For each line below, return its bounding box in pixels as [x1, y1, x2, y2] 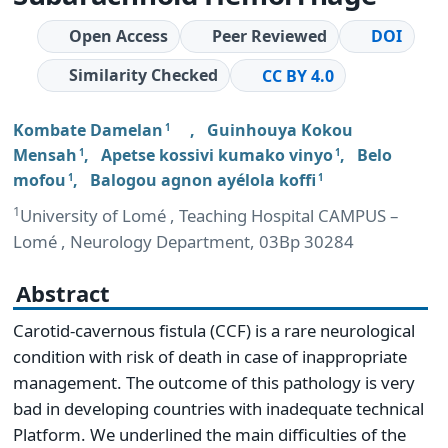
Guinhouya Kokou [207, 118, 353, 141]
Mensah [13, 143, 77, 166]
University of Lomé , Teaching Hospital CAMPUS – [20, 203, 398, 227]
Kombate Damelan [13, 118, 163, 141]
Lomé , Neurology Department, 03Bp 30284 [13, 229, 354, 253]
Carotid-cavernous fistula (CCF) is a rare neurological [13, 318, 415, 342]
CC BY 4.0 [262, 64, 335, 87]
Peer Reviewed [212, 24, 328, 47]
